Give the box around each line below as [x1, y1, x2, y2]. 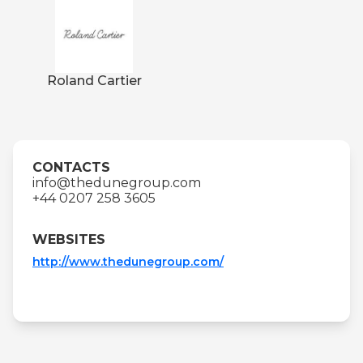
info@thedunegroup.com [32, 174, 201, 190]
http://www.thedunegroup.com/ [32, 254, 224, 269]
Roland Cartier [46, 72, 142, 88]
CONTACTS [32, 159, 110, 175]
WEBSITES [32, 231, 105, 247]
